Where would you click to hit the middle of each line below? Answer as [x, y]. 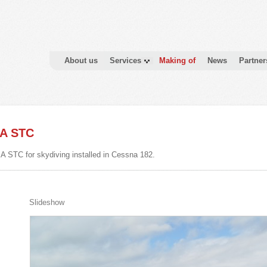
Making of [177, 60]
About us [81, 60]
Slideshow [47, 202]
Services [125, 60]
